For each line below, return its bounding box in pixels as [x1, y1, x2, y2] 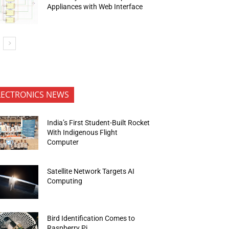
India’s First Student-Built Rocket [47, 118, 150, 127]
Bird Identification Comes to [47, 214, 135, 222]
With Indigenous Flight [47, 128, 118, 136]
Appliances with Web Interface [47, 2, 143, 11]
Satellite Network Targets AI [47, 167, 135, 176]
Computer [47, 138, 81, 146]
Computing [47, 177, 84, 186]
